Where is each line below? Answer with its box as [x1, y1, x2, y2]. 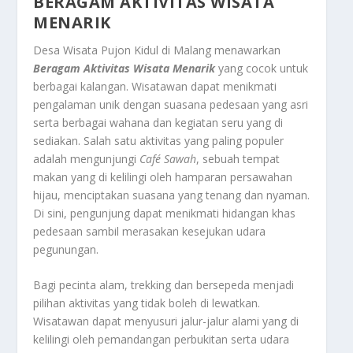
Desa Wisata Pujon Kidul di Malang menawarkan [33, 42, 281, 58]
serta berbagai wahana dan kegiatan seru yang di [33, 114, 284, 130]
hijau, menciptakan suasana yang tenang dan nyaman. [33, 187, 310, 203]
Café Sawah [139, 150, 197, 166]
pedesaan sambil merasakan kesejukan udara [33, 223, 266, 239]
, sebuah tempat [196, 150, 281, 166]
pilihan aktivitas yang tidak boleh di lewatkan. [33, 295, 261, 310]
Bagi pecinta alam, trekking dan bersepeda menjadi [33, 277, 295, 292]
